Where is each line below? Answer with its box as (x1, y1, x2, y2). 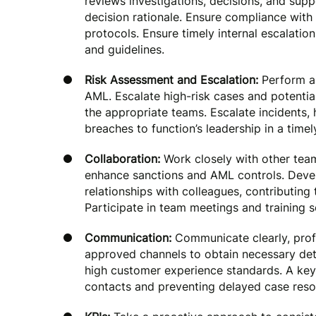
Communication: (85, 231, 175, 245)
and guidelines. (85, 42, 164, 56)
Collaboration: (85, 152, 164, 166)
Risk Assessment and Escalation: (85, 73, 258, 87)
